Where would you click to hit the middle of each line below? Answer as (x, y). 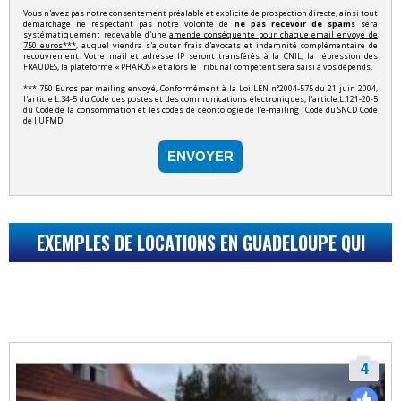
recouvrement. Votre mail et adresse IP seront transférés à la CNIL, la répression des (200, 56)
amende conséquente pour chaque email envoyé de (274, 35)
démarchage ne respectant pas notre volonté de (129, 24)
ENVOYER (200, 157)
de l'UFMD (43, 121)
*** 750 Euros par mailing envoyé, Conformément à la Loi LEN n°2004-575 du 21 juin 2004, (200, 89)
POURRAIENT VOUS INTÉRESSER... (200, 282)
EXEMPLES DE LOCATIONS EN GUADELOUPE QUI (200, 243)
